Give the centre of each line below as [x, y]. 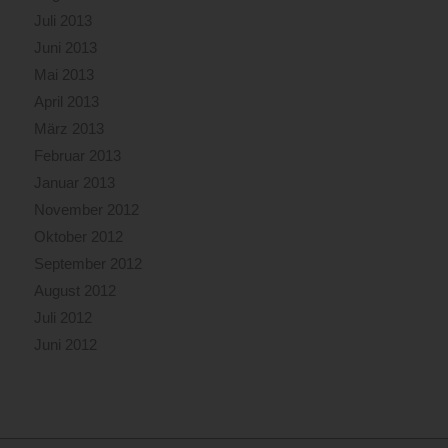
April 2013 [66, 102]
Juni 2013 [65, 48]
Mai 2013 [63, 75]
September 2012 [87, 264]
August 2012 [74, 291]
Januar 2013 [74, 183]
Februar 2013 [77, 156]
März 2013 [68, 129]
